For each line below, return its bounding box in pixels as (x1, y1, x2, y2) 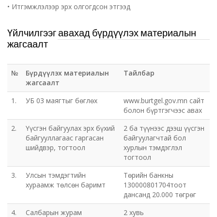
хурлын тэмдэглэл (124, 143, 182, 152)
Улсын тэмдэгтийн (26, 170, 86, 180)
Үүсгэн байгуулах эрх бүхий (26, 124, 115, 133)
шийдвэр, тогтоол (26, 143, 85, 152)
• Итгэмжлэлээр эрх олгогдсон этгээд (7, 2, 130, 11)
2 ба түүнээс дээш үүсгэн (124, 124, 204, 133)
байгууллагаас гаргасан (26, 133, 104, 142)
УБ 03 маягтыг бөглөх (26, 96, 97, 105)
